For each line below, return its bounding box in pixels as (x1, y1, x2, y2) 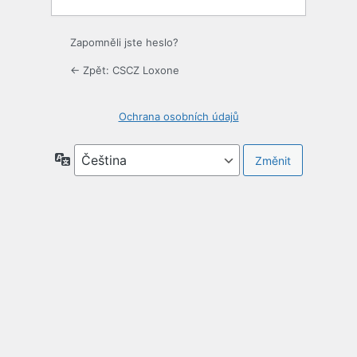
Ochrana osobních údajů (118, 110, 239, 124)
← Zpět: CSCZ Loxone (70, 64, 179, 77)
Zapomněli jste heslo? (70, 36, 178, 49)
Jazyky (69, 151, 108, 166)
